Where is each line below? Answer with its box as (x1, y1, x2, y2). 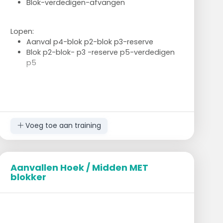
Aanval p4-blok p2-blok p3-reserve (26, 36, 153, 47)
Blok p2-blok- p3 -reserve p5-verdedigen (26, 47, 175, 57)
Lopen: (10, 26, 34, 36)
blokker (10, 170, 46, 183)
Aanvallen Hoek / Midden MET (10, 161, 148, 174)
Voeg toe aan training (23, 120, 101, 131)
